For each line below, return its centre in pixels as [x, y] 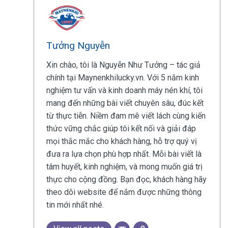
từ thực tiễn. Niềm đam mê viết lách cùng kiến [126, 116]
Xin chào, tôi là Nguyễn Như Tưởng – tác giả [123, 65]
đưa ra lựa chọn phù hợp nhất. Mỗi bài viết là [124, 154]
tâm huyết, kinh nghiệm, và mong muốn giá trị [124, 166]
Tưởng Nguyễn [78, 45]
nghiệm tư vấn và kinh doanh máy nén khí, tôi [124, 90]
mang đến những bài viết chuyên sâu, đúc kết [125, 103]
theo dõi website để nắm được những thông [124, 192]
